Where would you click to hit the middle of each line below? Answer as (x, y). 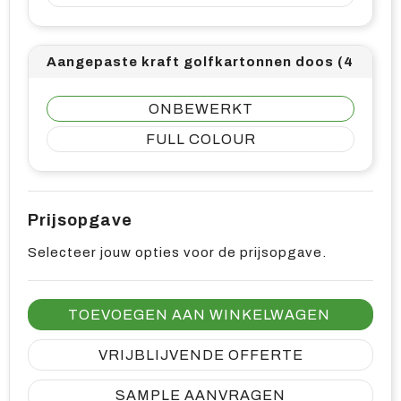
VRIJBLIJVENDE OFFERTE (200, 355)
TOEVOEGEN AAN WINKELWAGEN (199, 315)
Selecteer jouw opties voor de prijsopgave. (177, 252)
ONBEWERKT (200, 109)
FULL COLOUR (200, 139)
